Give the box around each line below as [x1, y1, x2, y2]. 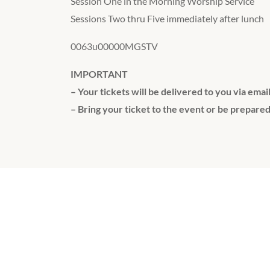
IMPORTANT [70, 68, 128, 80]
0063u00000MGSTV [70, 40, 158, 52]
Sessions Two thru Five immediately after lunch [70, 13, 264, 25]
